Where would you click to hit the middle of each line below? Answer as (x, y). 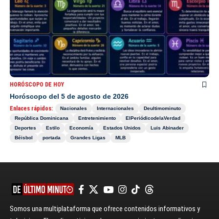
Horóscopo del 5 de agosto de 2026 (69, 96)
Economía (81, 128)
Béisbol (24, 138)
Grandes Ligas (88, 138)
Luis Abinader (167, 128)
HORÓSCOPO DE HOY (37, 85)
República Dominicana (42, 118)
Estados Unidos (122, 128)
